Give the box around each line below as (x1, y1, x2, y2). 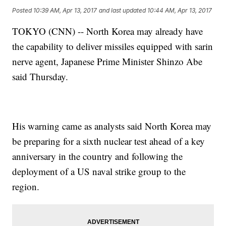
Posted (12, 6, 34, 14)
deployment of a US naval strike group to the (12, 165, 186, 178)
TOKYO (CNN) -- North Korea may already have (12, 25, 203, 38)
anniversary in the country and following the (12, 150, 183, 163)
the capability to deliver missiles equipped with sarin (12, 40, 213, 53)
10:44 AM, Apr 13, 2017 (147, 6, 212, 14)
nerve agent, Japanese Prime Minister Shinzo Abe (12, 55, 203, 68)
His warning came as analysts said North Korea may (12, 120, 212, 133)
